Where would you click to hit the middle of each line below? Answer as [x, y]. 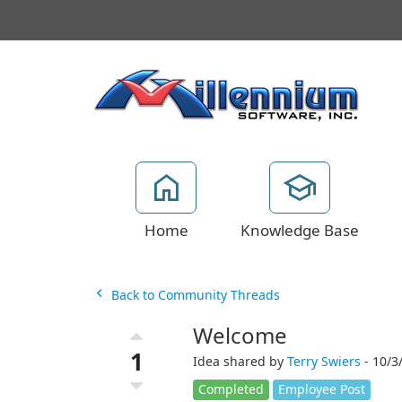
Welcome [240, 336]
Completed [231, 390]
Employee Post [321, 390]
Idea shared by [240, 362]
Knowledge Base [300, 231]
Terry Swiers [323, 362]
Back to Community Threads [193, 295]
